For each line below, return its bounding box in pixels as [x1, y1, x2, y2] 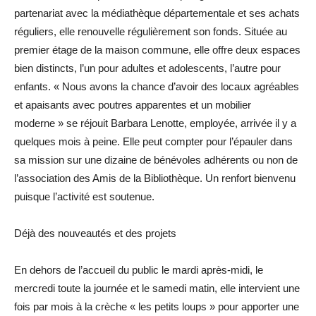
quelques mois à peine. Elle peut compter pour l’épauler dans [14, 135, 293, 147]
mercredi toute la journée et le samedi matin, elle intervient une [14, 282, 300, 294]
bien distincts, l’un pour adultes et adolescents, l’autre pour [14, 62, 281, 74]
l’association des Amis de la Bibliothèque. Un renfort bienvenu [14, 172, 296, 184]
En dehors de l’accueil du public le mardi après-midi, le [14, 264, 263, 276]
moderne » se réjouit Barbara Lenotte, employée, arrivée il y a [14, 117, 296, 129]
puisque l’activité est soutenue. [14, 190, 154, 202]
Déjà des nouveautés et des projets [14, 227, 176, 239]
